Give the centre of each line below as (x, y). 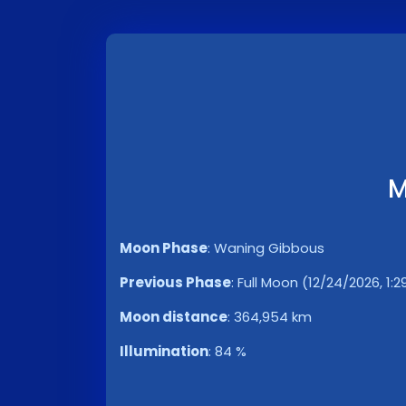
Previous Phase (175, 282)
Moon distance (174, 317)
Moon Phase (164, 248)
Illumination (164, 351)
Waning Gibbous (269, 248)
